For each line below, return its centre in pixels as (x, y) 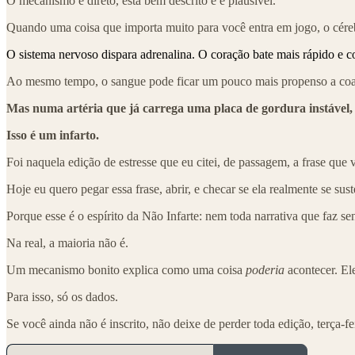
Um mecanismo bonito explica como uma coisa (126, 270)
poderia (265, 270)
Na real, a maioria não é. (67, 243)
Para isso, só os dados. (62, 297)
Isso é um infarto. (53, 136)
